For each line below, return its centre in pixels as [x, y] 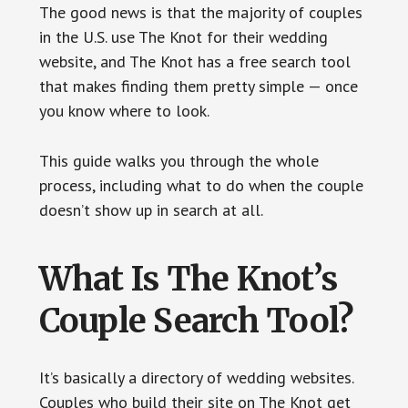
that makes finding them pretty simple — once [198, 86]
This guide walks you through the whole [178, 160]
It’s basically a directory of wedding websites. [196, 377]
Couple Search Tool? [196, 321]
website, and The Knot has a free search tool [194, 61]
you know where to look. [124, 110]
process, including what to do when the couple [201, 185]
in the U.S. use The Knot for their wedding [183, 36]
